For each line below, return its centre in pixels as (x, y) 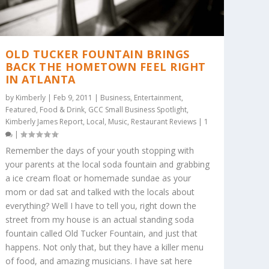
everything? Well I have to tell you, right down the (101, 206)
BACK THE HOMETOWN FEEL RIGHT (105, 67)
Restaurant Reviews (163, 122)
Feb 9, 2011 (73, 98)
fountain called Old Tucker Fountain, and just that (101, 234)
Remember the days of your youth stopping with (99, 151)
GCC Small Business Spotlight (137, 110)
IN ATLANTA (40, 80)
